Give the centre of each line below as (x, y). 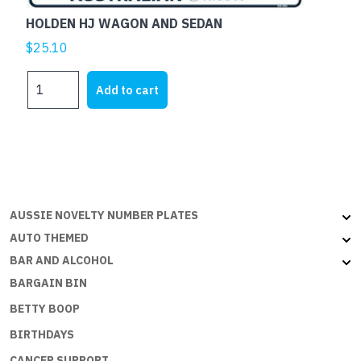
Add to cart (128, 89)
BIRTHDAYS (42, 334)
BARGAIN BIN (48, 282)
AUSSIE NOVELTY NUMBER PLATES (104, 215)
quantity (47, 172)
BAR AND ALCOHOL (62, 260)
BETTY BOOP (45, 308)
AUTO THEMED (49, 237)
